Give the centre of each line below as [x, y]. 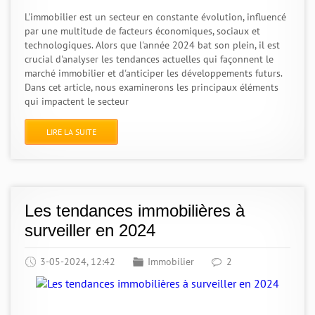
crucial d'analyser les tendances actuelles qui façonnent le [149, 59]
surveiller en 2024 [90, 230]
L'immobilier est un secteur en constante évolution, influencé [155, 17]
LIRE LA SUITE [71, 132]
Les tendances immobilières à [135, 211]
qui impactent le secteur [77, 101]
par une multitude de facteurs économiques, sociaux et [142, 31]
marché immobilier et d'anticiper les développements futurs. [153, 73]
